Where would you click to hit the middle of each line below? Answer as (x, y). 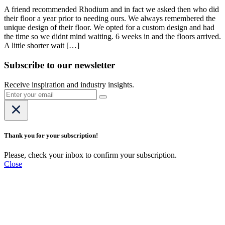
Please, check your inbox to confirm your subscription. (90, 155)
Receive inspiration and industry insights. (69, 84)
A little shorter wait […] (42, 46)
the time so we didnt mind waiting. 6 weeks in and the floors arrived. (113, 37)
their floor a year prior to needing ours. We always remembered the (110, 19)
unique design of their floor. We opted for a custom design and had (109, 28)
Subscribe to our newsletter (60, 65)
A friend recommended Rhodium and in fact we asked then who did (111, 10)
